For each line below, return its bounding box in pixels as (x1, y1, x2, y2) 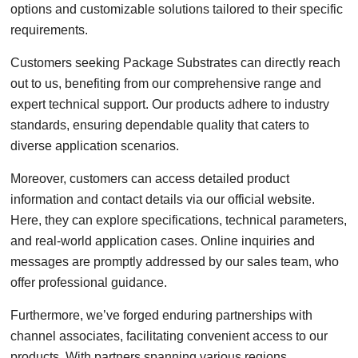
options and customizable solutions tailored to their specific (10, 2, 344, 16)
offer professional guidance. (10, 276, 168, 289)
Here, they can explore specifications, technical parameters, (10, 213, 348, 227)
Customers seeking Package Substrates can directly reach (10, 56, 341, 70)
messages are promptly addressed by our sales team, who (10, 255, 340, 268)
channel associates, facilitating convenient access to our (10, 329, 328, 343)
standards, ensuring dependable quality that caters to (10, 118, 310, 132)
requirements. (10, 23, 89, 37)
